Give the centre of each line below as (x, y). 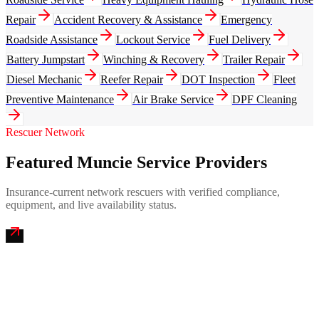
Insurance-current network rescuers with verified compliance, (143, 192)
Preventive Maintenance (60, 99)
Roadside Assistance (52, 39)
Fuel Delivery (240, 39)
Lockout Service (153, 39)
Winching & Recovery (154, 59)
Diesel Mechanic (44, 79)
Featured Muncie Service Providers (136, 162)
